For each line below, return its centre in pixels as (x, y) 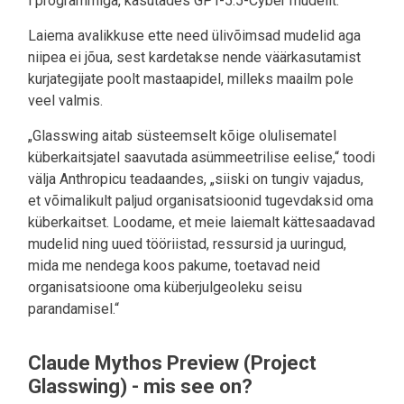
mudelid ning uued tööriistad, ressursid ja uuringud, (187, 243)
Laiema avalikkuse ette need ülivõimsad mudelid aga (194, 35)
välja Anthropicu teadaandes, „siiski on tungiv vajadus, (196, 179)
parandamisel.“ (73, 308)
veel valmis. (65, 100)
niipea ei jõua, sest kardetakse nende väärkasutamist (194, 57)
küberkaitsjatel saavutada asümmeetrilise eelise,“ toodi (202, 157)
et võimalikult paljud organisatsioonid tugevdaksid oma (201, 200)
